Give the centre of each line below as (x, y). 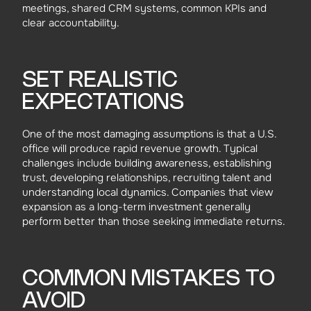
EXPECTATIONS (103, 103)
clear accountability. (71, 23)
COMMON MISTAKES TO (149, 279)
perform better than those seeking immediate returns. (154, 222)
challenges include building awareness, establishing (147, 163)
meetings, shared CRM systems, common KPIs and (144, 9)
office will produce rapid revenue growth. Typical (140, 149)
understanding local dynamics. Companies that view (148, 193)
